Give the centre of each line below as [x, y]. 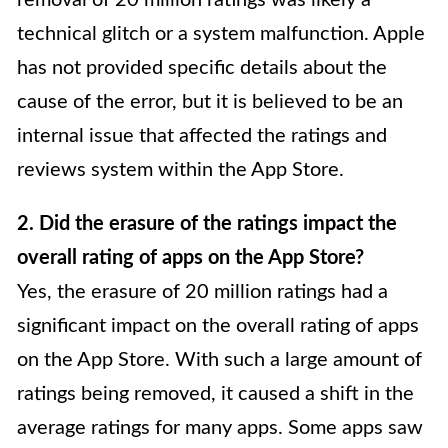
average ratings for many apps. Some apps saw [220, 428]
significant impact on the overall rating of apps [218, 326]
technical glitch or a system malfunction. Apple [221, 34]
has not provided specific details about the [202, 68]
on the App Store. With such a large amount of [219, 360]
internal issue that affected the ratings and [202, 136]
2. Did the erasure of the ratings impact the [207, 224]
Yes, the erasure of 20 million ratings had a [202, 292]
